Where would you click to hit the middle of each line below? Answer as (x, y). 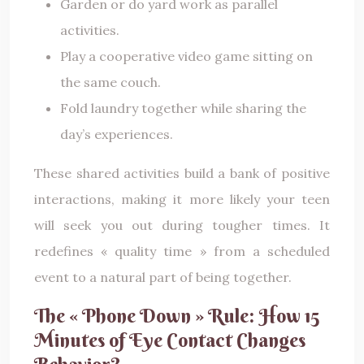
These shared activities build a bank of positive (182, 173)
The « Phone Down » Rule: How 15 (177, 315)
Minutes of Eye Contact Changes (170, 339)
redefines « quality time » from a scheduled (182, 251)
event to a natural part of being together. (163, 277)
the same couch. (110, 82)
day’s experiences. (117, 134)
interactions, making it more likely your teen (182, 199)
